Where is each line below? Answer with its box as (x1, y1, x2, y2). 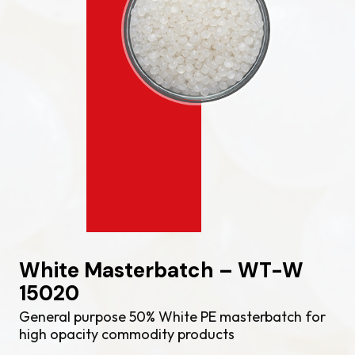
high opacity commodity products (19, 325, 235, 343)
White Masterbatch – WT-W (19, 257, 303, 284)
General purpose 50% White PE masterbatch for (19, 307, 326, 326)
